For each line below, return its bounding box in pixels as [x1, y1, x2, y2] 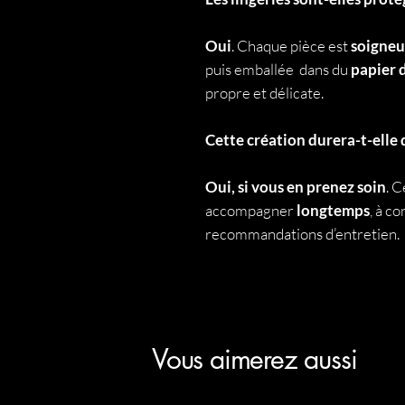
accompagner [205, 201, 297, 220]
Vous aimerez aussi [152, 341, 357, 377]
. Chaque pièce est [231, 36, 351, 55]
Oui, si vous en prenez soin [205, 177, 386, 196]
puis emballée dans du [205, 60, 351, 79]
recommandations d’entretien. [205, 224, 400, 243]
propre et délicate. [205, 83, 324, 102]
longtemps [297, 201, 370, 220]
